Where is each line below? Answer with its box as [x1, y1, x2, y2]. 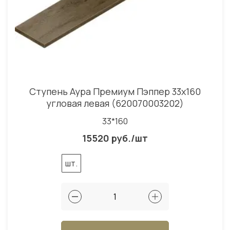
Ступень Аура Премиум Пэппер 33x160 [29, 85, 201, 98]
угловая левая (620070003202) [46, 97, 184, 110]
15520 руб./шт [82, 132, 148, 145]
